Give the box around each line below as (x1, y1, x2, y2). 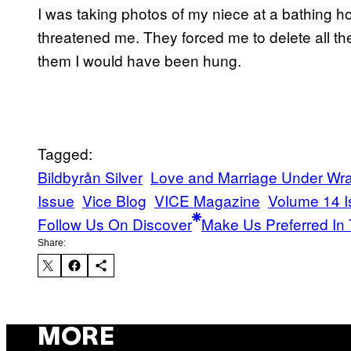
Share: (38, 237, 66, 249)
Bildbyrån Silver (38, 166, 143, 188)
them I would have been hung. (38, 49, 241, 71)
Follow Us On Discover (38, 213, 192, 235)
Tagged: (38, 143, 92, 165)
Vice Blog (82, 190, 147, 212)
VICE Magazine (154, 190, 260, 212)
